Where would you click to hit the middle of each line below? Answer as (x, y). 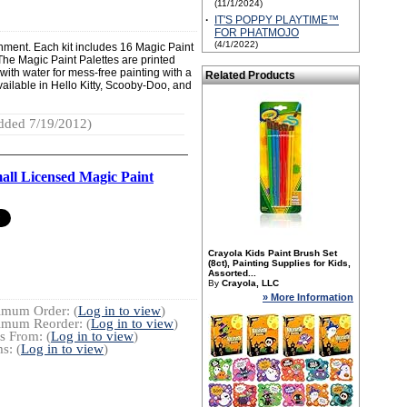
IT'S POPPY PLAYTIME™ (277, 20)
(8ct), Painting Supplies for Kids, (279, 263)
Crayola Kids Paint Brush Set (273, 253)
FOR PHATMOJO (257, 33)
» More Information (308, 297)
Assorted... (232, 273)
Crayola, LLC (250, 283)
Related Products (250, 75)
